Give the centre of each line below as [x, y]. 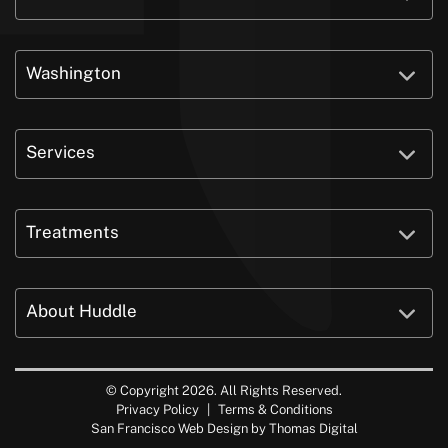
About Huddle [81, 311]
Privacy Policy [157, 409]
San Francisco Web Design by [179, 428]
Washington [73, 72]
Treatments [72, 231]
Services [60, 152]
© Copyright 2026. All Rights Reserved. [224, 390]
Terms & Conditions [275, 409]
